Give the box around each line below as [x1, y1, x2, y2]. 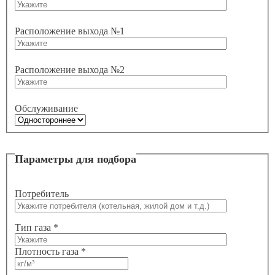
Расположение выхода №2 [15, 64, 125, 75]
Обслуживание [15, 103, 78, 114]
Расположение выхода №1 [15, 25, 125, 36]
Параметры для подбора [15, 152, 136, 165]
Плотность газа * [15, 246, 86, 257]
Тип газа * [15, 222, 58, 233]
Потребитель [15, 188, 69, 199]
